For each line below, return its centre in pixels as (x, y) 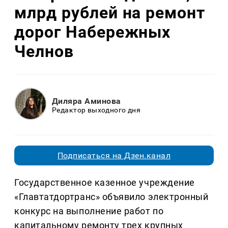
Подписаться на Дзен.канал (114, 156)
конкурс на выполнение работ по (89, 211)
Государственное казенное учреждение (105, 183)
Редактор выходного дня (96, 110)
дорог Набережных (93, 32)
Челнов (44, 51)
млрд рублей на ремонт (110, 12)
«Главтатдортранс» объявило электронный (111, 197)
